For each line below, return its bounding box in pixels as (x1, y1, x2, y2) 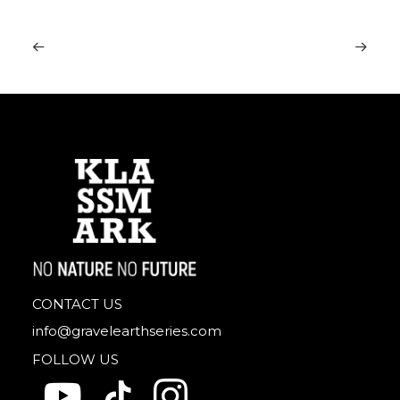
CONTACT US (32, 296, 122, 312)
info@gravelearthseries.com (32, 322, 221, 339)
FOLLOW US (32, 351, 119, 368)
